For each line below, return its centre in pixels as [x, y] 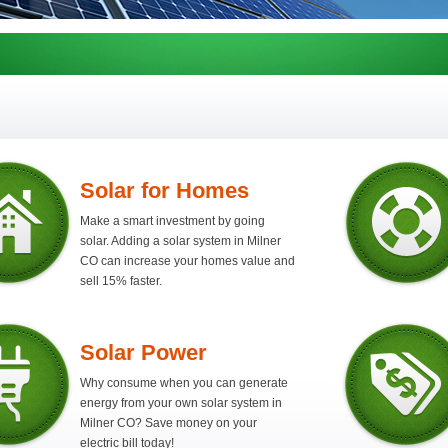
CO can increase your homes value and [187, 261]
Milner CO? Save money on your [168, 423]
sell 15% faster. [121, 281]
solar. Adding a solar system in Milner [180, 241]
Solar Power [143, 352]
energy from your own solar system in [181, 403]
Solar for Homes [164, 190]
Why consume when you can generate [184, 383]
